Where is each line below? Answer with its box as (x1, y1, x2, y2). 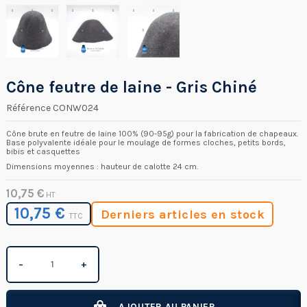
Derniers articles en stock (100, 206, 265, 222)
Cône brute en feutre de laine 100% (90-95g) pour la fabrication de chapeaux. (6, 128, 298, 138)
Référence (6, 101, 51, 114)
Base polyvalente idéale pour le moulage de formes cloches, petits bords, (6, 137, 286, 147)
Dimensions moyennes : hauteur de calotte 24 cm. (6, 162, 198, 172)
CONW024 (53, 101, 99, 114)
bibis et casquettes (6, 146, 80, 156)
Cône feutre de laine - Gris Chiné (6, 77, 257, 97)
